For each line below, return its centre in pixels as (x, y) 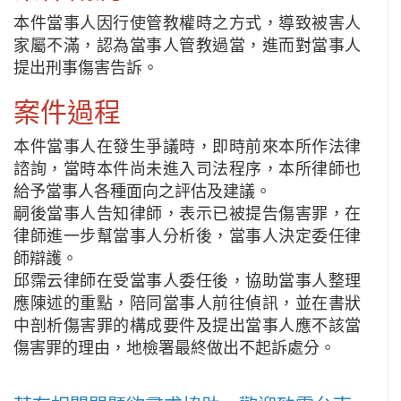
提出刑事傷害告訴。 (86, 68)
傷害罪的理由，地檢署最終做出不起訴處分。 (175, 348)
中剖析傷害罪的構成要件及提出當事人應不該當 (187, 326)
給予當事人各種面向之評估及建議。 (142, 192)
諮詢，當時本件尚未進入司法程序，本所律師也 (187, 169)
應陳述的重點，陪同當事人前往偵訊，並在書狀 (187, 303)
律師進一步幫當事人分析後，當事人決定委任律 (187, 236)
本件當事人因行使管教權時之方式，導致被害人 (187, 23)
